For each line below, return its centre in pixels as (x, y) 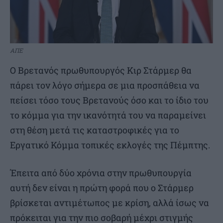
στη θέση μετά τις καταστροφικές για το (95, 130)
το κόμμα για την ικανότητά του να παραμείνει (108, 115)
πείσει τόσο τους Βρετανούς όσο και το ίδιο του (109, 100)
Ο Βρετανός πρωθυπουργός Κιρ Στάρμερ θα (101, 70)
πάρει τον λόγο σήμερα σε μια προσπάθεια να (105, 85)
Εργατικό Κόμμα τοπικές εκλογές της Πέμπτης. (110, 145)
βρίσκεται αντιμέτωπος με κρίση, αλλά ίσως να (110, 202)
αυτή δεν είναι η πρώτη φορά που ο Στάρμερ (102, 187)
